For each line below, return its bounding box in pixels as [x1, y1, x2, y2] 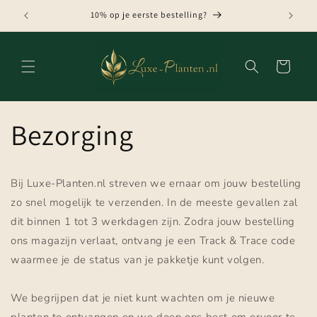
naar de [21, 8, 61, 23]
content [21, 21, 60, 36]
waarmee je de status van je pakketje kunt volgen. [11, 252, 265, 267]
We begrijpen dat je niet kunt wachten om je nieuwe [11, 290, 275, 305]
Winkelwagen [249, 59, 316, 73]
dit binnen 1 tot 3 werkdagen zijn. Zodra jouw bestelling [11, 214, 296, 229]
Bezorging [11, 115, 134, 153]
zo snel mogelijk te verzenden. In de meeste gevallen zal [11, 195, 299, 209]
